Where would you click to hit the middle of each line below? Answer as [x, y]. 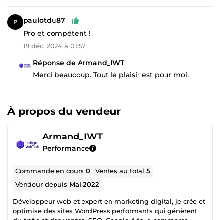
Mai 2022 [84, 184]
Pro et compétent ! [57, 33]
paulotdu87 [44, 20]
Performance [66, 148]
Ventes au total [121, 171]
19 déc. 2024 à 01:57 [55, 45]
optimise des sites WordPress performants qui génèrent [105, 210]
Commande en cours [51, 171]
